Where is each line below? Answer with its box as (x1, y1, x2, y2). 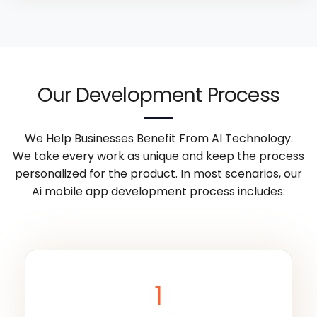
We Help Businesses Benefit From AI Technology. (24, 130, 293, 147)
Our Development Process (38, 81, 279, 110)
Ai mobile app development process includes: (32, 183, 285, 200)
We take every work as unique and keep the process (13, 148, 304, 165)
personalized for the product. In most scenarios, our (15, 166, 302, 183)
